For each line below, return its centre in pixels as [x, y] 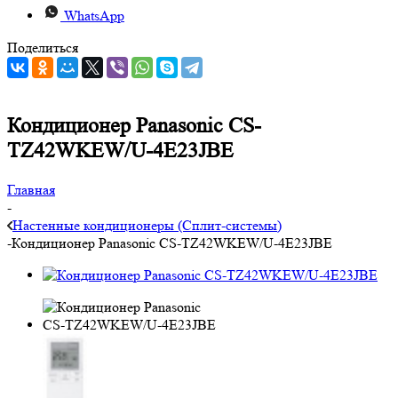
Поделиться [43, 48]
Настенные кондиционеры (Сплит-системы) [147, 225]
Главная [31, 189]
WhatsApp [94, 16]
